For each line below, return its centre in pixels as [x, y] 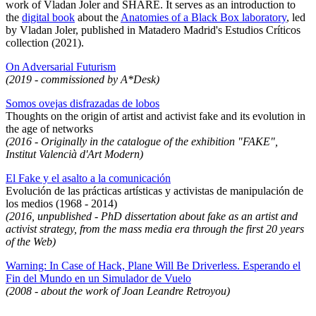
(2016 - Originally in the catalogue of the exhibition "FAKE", [142, 142]
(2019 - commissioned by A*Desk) [83, 80]
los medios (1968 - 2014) [61, 204]
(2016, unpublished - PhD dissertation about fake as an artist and [152, 217]
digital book [48, 18]
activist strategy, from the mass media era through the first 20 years [155, 229]
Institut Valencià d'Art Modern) [74, 154]
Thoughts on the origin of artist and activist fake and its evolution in [156, 116]
